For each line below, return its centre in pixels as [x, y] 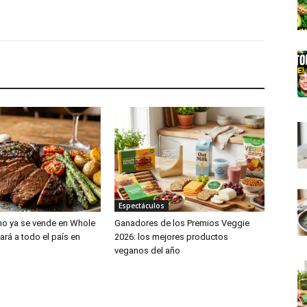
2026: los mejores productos [172, 236]
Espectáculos [142, 205]
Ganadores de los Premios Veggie [182, 223]
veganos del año [148, 250]
